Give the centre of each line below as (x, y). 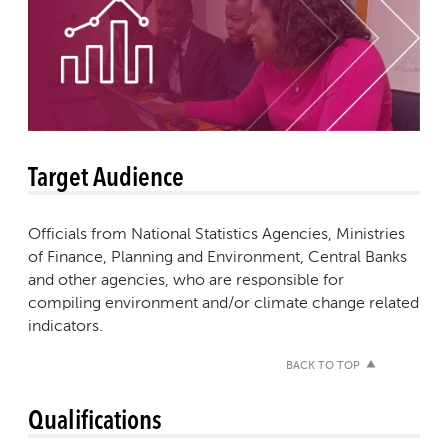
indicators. (65, 326)
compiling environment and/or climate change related (223, 303)
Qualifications (95, 419)
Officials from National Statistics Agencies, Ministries (216, 234)
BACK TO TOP (323, 367)
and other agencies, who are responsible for (186, 280)
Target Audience (106, 175)
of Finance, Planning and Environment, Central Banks (217, 257)
